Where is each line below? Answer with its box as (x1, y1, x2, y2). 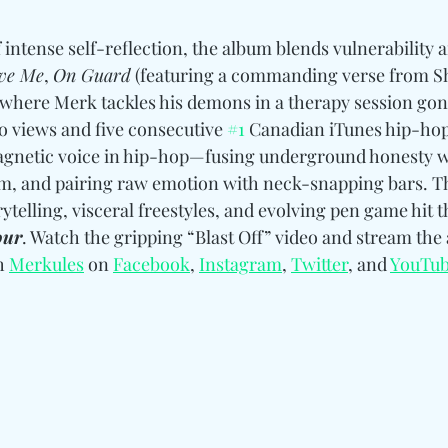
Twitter (291, 251, 348, 276)
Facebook (113, 251, 190, 276)
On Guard (53, 62, 131, 87)
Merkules (9, 251, 84, 276)
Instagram (199, 251, 282, 276)
